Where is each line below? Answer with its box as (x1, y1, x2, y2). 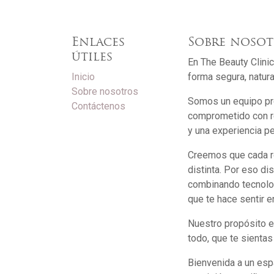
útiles (72, 51, 113, 64)
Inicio (72, 71, 95, 83)
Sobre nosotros (72, 86, 138, 98)
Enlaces (72, 37, 125, 50)
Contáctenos (72, 100, 125, 113)
